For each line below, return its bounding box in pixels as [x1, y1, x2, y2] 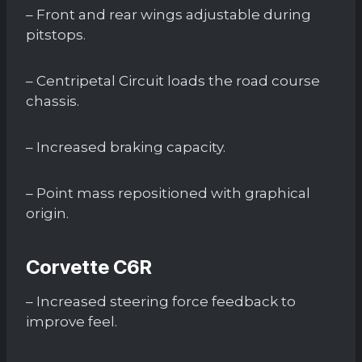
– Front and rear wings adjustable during [26, 6, 311, 23]
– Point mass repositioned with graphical [26, 184, 310, 201]
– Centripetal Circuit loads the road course [26, 72, 320, 89]
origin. [26, 204, 69, 221]
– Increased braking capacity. [26, 138, 225, 155]
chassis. [26, 92, 79, 109]
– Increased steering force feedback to [26, 293, 296, 309]
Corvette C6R [26, 255, 152, 279]
